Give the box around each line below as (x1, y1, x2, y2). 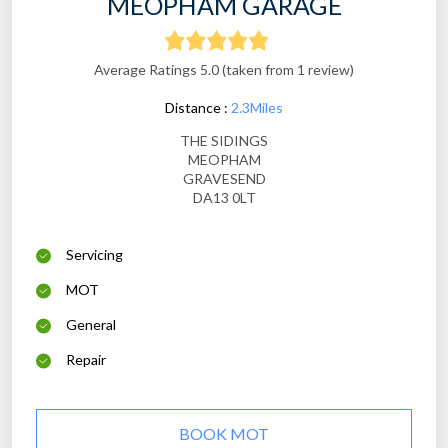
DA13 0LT (192, 189, 256, 207)
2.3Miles (231, 99, 283, 117)
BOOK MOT (179, 424, 269, 444)
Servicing (66, 246, 123, 264)
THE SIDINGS (180, 132, 268, 150)
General (66, 316, 116, 334)
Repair (66, 351, 106, 369)
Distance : (165, 99, 231, 117)
